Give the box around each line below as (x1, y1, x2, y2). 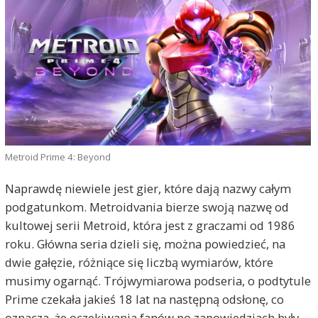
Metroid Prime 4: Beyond (4, 150, 111, 163)
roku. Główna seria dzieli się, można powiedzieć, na (4, 236, 285, 252)
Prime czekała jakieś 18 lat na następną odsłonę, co (4, 291, 284, 307)
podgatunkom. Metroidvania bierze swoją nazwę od (4, 199, 289, 215)
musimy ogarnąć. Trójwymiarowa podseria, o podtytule (4, 273, 311, 289)
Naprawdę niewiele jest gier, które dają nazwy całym (4, 180, 291, 197)
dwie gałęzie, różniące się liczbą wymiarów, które (4, 254, 273, 270)
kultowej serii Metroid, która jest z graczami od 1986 (4, 217, 295, 234)
